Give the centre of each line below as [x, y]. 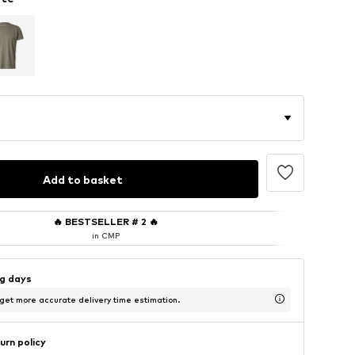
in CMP [105, 235]
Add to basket [82, 179]
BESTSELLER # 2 [105, 221]
